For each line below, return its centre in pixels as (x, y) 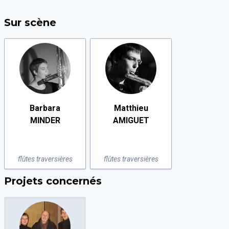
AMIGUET (131, 120)
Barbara (45, 108)
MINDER (45, 120)
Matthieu (131, 108)
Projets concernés (53, 181)
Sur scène (30, 22)
